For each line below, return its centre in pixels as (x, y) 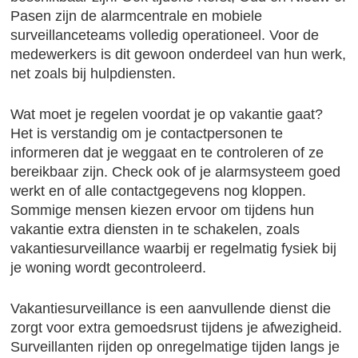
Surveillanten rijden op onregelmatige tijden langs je (175, 347)
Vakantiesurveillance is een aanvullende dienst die (171, 308)
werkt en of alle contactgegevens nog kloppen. (159, 191)
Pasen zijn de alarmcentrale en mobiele (137, 16)
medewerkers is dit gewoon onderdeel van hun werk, (179, 54)
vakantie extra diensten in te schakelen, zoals (155, 229)
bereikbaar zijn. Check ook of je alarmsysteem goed (176, 172)
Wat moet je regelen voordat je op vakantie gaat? (167, 114)
